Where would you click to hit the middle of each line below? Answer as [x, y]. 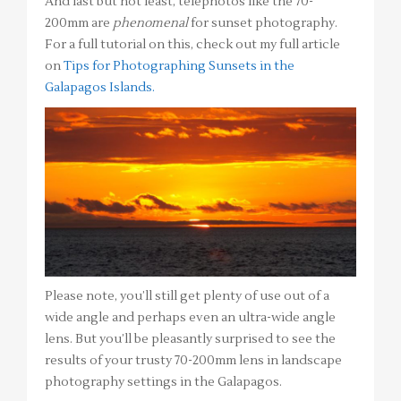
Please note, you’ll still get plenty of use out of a [187, 296]
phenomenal [152, 24]
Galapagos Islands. [100, 88]
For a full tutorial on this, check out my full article [192, 45]
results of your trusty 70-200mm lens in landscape [193, 360]
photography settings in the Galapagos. [163, 382]
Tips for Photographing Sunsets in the [179, 67]
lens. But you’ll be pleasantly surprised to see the [190, 339]
